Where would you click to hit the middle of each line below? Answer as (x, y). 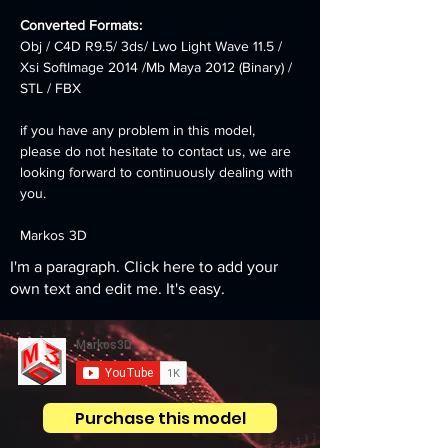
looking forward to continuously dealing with (158, 172)
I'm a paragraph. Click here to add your (144, 266)
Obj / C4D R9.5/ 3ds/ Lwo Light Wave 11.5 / (153, 46)
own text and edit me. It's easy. (117, 288)
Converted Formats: (81, 25)
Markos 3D (53, 235)
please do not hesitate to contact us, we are (157, 151)
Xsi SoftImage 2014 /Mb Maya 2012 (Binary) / (158, 67)
